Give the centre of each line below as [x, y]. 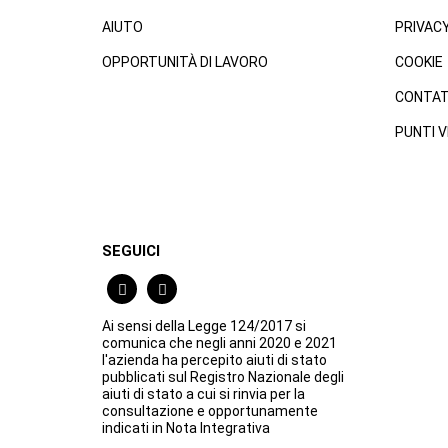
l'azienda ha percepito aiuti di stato [214, 360]
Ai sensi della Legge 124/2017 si [204, 326]
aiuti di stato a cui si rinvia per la [203, 394]
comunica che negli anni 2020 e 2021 [219, 343]
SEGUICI [131, 251]
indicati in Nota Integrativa [186, 428]
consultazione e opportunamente [210, 411]
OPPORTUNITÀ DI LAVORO [185, 62]
